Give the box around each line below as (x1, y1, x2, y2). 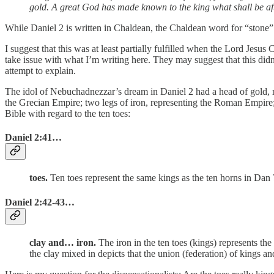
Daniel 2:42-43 (5, 196, 65, 207)
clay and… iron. (29, 237, 96, 248)
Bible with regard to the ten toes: (5, 108, 130, 119)
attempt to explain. (5, 65, 76, 76)
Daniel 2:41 (5, 132, 52, 143)
